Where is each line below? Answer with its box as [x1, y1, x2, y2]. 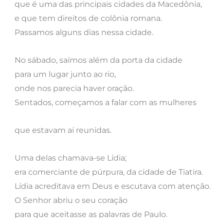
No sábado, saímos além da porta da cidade [15, 55, 182, 65]
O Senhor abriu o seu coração [15, 195, 127, 205]
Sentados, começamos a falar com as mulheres [15, 97, 199, 107]
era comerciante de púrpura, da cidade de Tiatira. [15, 167, 203, 177]
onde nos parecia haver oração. [15, 83, 134, 93]
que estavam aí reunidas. [15, 125, 111, 135]
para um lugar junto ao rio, [15, 69, 116, 79]
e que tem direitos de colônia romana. [15, 13, 162, 23]
